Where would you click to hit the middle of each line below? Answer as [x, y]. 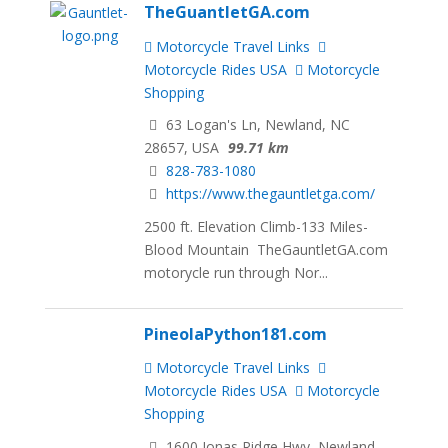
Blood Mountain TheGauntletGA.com [266, 250]
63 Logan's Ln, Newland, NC [256, 125]
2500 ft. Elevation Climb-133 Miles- [256, 227]
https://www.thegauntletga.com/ [271, 194]
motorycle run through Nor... [236, 273]
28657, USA [182, 148]
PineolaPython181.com [236, 333]
